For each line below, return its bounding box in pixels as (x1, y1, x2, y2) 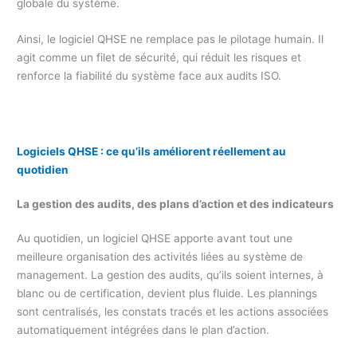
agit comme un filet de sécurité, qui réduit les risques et (17, 50, 302, 64)
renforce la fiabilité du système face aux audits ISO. (17, 69, 282, 82)
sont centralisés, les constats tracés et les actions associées (17, 304, 329, 318)
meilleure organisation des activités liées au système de (17, 249, 304, 263)
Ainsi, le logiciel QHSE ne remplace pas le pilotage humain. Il (17, 32, 324, 45)
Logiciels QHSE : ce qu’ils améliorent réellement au (17, 144, 287, 158)
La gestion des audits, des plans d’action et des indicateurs (17, 197, 335, 210)
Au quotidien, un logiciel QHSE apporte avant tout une (17, 231, 293, 245)
